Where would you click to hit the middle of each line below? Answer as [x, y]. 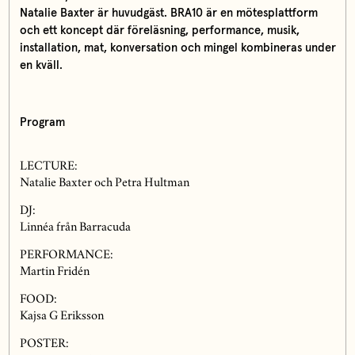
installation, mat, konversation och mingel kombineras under [177, 48]
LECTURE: [48, 167]
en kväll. [41, 65]
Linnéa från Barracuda [75, 228]
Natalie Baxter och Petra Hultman [104, 183]
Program [42, 122]
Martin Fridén [54, 272]
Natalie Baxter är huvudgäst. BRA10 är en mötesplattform [168, 13]
